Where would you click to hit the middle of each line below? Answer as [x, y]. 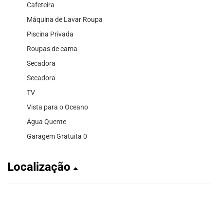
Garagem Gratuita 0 [57, 136]
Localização [40, 167]
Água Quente [46, 121]
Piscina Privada [50, 34]
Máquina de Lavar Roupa [65, 19]
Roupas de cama [52, 48]
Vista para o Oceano [57, 107]
